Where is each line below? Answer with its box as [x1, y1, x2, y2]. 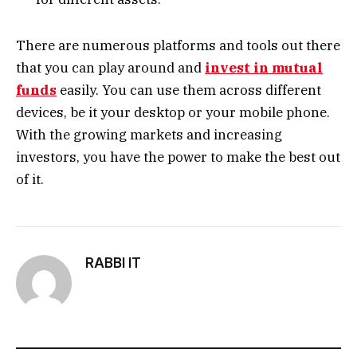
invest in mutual [205, 59, 323, 77]
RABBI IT [85, 255, 141, 272]
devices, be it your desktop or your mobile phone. [16, 104, 330, 122]
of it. [16, 171, 44, 189]
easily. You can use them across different [57, 81, 321, 100]
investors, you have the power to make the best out [16, 148, 340, 167]
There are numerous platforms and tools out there [16, 37, 340, 55]
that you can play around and [16, 59, 205, 77]
